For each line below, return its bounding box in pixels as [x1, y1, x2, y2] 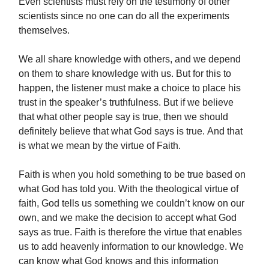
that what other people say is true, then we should [19, 112, 228, 122]
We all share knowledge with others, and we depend [19, 54, 241, 65]
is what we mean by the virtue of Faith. [19, 141, 181, 151]
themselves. [19, 25, 70, 36]
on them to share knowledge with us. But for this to [19, 68, 231, 79]
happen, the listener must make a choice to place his [19, 83, 241, 94]
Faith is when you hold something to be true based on [19, 169, 246, 180]
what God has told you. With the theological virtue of [19, 184, 238, 195]
